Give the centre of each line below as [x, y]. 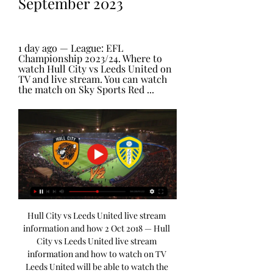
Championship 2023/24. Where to [90, 58]
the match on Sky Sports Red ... [86, 89]
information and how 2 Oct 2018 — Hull [97, 229]
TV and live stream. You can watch [93, 79]
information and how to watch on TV [97, 254]
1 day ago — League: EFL [71, 48]
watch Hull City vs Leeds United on [95, 69]
